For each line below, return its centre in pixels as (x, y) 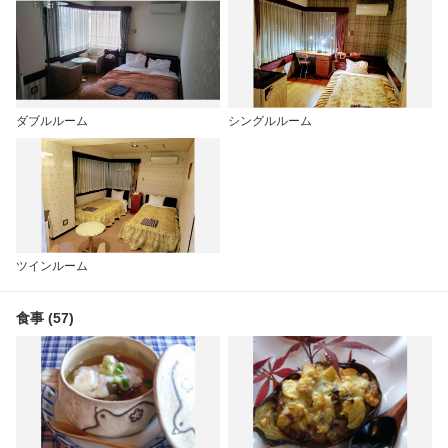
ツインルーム (52, 265)
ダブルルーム (52, 120)
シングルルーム (270, 120)
